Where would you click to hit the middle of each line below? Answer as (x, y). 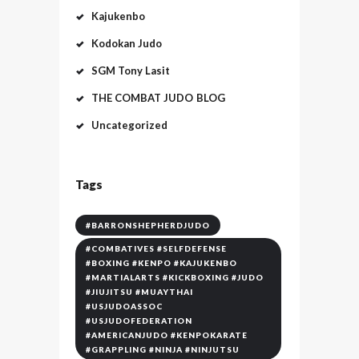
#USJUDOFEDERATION (139, 321)
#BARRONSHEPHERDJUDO (148, 226)
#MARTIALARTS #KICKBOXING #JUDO (175, 278)
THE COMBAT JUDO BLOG (158, 97)
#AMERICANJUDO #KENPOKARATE (167, 335)
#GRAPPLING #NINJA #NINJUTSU (163, 350)
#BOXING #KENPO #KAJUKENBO (161, 263)
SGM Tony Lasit (131, 70)
